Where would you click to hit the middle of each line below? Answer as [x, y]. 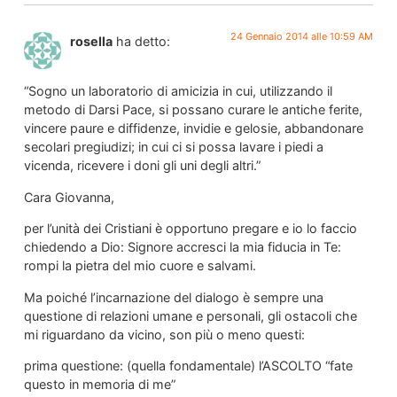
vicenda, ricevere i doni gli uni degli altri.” [142, 166]
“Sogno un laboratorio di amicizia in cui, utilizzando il [178, 91]
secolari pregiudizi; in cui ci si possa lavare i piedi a [173, 147]
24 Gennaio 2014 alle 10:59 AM [302, 36]
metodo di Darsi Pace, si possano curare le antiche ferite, [193, 110]
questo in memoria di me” [99, 384]
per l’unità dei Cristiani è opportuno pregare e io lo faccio [190, 229]
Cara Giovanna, [69, 197]
